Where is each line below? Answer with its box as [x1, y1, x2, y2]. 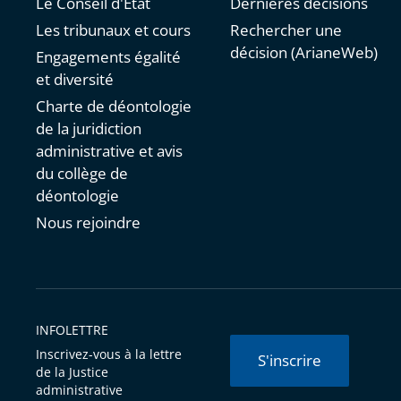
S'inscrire [258, 349, 322, 371]
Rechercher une [230, 20, 343, 41]
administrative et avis [36, 141, 183, 162]
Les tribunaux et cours [36, 20, 191, 41]
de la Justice [36, 363, 108, 381]
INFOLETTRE [36, 321, 108, 339]
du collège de [36, 163, 128, 184]
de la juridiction [36, 118, 141, 140]
